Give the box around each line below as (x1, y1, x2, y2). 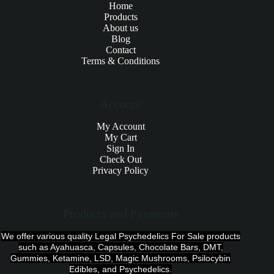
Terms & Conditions (81, 56, 160, 67)
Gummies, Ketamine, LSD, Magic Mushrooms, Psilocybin (10, 253, 231, 264)
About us (103, 23, 139, 34)
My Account (96, 121, 145, 132)
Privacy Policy (92, 165, 149, 176)
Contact (105, 45, 136, 56)
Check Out (99, 154, 142, 165)
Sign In (106, 143, 135, 154)
